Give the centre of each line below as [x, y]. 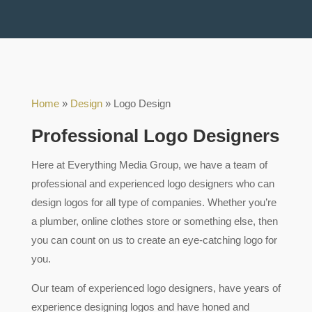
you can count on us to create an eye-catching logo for [154, 240]
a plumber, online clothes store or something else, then [154, 221]
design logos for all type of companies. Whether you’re [154, 202]
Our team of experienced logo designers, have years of [156, 288]
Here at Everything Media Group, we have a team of [149, 165]
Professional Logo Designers [155, 136]
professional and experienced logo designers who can [153, 184]
